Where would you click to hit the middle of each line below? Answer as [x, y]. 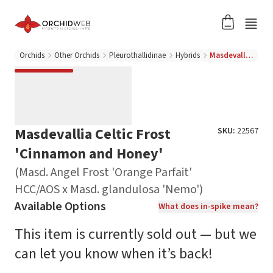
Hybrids [188, 55]
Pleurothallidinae [137, 55]
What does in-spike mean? [208, 207]
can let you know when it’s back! [114, 254]
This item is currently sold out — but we [136, 234]
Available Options [60, 207]
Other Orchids [77, 55]
